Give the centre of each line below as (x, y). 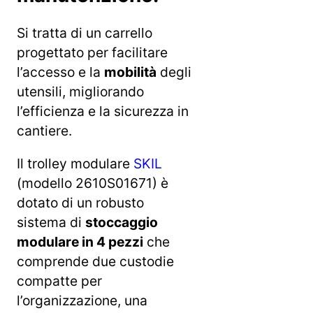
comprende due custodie (95, 261)
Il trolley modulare (75, 163)
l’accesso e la (60, 72)
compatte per (59, 281)
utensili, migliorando (80, 91)
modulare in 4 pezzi (80, 241)
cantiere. (44, 130)
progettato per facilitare (92, 52)
